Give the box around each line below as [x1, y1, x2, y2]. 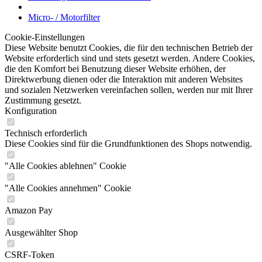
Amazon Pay [5, 205, 53, 215]
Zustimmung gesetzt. [5, 95, 81, 105]
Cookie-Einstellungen [5, 32, 85, 42]
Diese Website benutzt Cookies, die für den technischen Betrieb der [5, 43, 253, 53]
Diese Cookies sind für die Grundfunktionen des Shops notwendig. [5, 139, 252, 149]
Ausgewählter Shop [5, 227, 78, 237]
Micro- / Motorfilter [28, 12, 100, 22]
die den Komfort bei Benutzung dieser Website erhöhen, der [5, 64, 226, 74]
